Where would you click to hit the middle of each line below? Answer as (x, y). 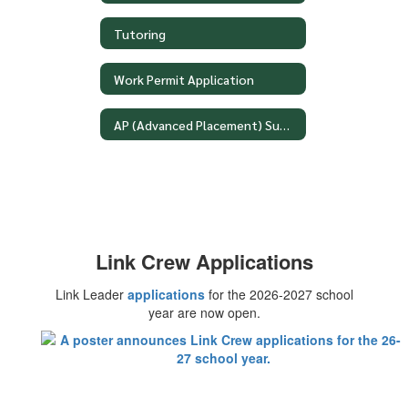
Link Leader (91, 294)
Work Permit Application (184, 79)
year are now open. (204, 312)
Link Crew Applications (204, 261)
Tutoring (140, 33)
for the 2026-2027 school (279, 294)
